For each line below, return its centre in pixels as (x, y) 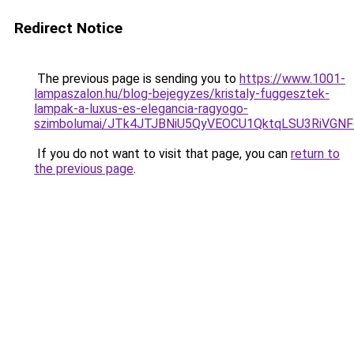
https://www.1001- (292, 79)
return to (315, 154)
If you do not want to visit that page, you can (162, 154)
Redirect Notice (68, 28)
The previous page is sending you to (137, 79)
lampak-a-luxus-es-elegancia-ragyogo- (141, 109)
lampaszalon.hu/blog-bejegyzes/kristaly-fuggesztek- (182, 94)
